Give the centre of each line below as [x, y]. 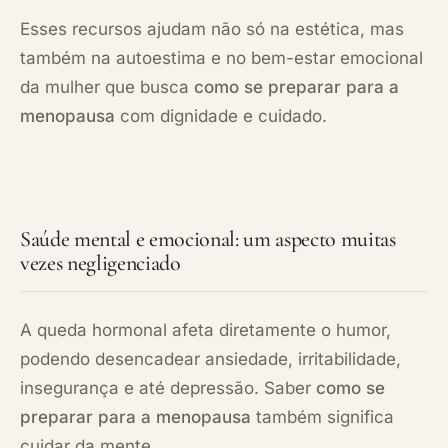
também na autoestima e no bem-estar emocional [221, 57]
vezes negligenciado [100, 262]
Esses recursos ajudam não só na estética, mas [212, 28]
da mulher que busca [107, 86]
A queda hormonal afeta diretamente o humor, [205, 329]
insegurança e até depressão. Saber [168, 387]
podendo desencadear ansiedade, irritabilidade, [210, 358]
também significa [322, 416]
